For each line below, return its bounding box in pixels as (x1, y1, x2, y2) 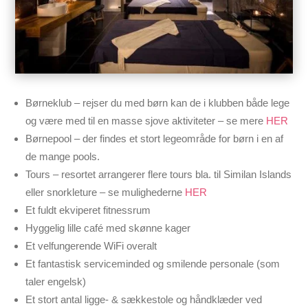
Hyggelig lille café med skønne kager (25, 221, 191, 234)
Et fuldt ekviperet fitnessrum (25, 203, 151, 216)
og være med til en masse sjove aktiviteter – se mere (25, 114, 267, 126)
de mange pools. (25, 150, 100, 162)
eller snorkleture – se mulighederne (25, 186, 186, 198)
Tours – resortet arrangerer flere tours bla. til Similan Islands (25, 168, 292, 180)
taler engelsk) (25, 275, 87, 287)
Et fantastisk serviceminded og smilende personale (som (25, 257, 280, 269)
